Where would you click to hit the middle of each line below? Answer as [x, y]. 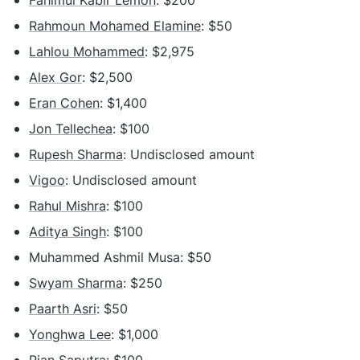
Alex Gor [55, 77]
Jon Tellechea [71, 129]
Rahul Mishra [67, 206]
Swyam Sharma [76, 283]
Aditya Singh [67, 231]
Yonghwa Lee [70, 334]
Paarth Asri [63, 309]
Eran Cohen [64, 103]
